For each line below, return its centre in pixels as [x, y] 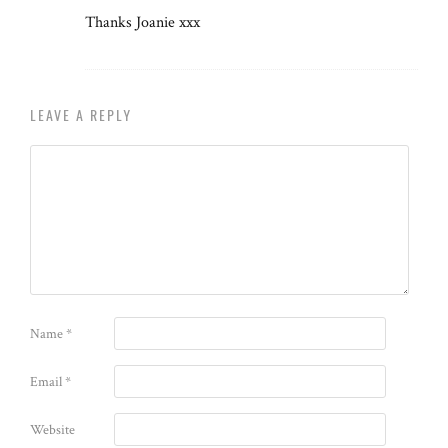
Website [52, 429]
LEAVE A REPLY [81, 114]
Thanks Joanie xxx [142, 22]
